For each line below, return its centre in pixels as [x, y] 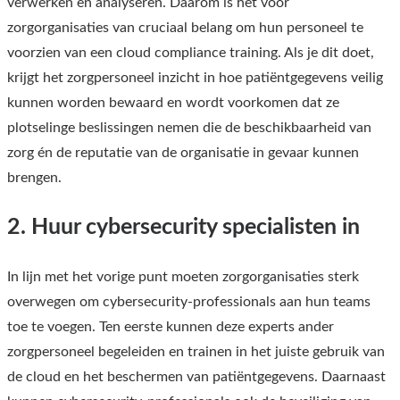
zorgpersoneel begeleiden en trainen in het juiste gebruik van [196, 351]
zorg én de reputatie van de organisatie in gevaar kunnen [183, 152]
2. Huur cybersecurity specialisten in [183, 227]
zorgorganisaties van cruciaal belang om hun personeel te [185, 27]
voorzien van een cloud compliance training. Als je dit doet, [191, 52]
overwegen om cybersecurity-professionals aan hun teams [189, 301]
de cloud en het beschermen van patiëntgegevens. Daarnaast [196, 376]
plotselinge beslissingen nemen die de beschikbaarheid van [189, 127]
